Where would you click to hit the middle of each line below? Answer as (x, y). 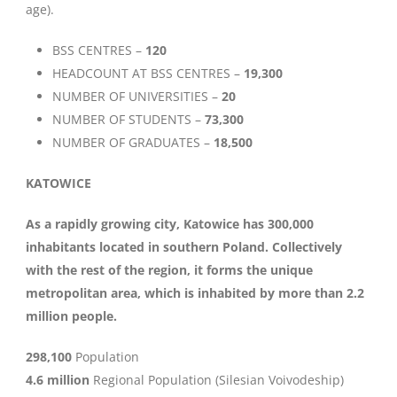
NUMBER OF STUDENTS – (128, 119)
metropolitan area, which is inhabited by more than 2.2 (195, 293)
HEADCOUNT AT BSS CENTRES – (148, 73)
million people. (71, 316)
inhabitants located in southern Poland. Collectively (184, 247)
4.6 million (58, 380)
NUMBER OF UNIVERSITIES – (137, 96)
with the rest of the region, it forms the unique (169, 270)
